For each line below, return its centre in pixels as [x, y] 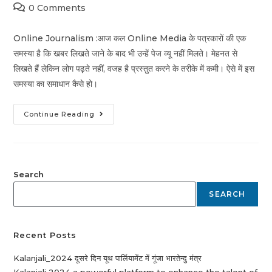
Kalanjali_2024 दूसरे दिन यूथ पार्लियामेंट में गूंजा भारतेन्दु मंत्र [108, 258]
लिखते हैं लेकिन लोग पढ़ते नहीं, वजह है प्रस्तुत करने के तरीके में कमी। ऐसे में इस [134, 69]
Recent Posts [45, 235]
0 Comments [57, 8]
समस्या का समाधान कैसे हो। [56, 84]
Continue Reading [59, 114]
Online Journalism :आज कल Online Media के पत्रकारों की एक [130, 39]
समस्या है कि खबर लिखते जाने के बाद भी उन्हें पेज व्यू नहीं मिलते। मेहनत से [126, 54]
